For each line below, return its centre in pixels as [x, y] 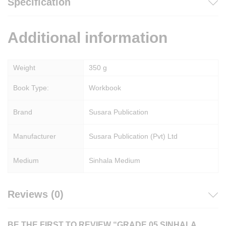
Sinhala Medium [115, 160]
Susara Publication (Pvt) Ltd [133, 136]
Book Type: [31, 88]
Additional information [88, 37]
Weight [24, 67]
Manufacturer [35, 136]
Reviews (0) [36, 194]
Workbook [105, 88]
